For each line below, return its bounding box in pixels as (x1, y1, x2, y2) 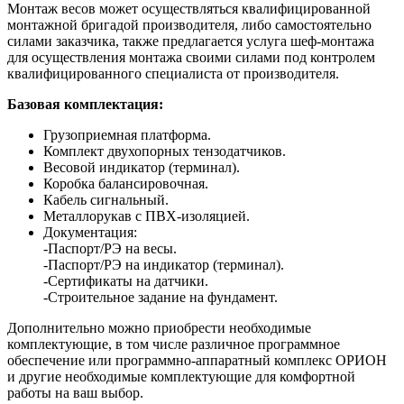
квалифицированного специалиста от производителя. (7, 65, 339, 81)
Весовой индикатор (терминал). (43, 159, 240, 175)
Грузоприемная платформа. (43, 126, 211, 142)
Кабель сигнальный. (43, 191, 169, 207)
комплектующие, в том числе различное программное (7, 335, 340, 352)
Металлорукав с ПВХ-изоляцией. (43, 207, 250, 224)
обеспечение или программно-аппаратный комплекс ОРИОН (7, 352, 387, 368)
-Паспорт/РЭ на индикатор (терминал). (43, 256, 284, 272)
